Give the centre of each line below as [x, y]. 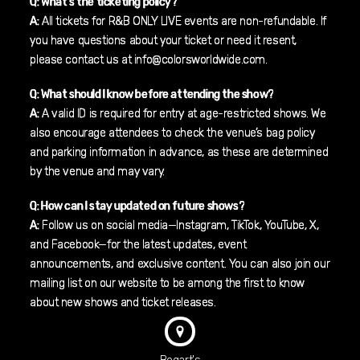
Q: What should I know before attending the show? [152, 95]
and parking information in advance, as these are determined [179, 153]
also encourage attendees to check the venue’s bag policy [172, 133]
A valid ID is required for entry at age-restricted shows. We [182, 114]
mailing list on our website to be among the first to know [168, 283]
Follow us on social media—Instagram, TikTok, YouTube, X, [179, 225]
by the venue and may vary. [97, 172]
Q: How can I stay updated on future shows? [137, 206]
